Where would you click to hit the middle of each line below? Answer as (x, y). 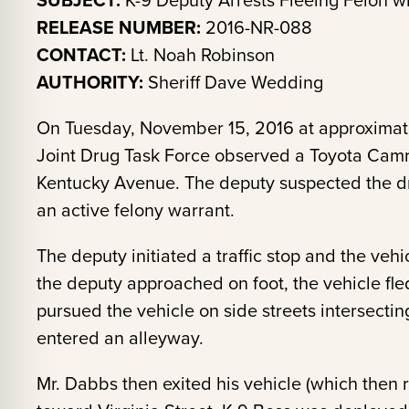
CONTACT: (81, 55)
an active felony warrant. (136, 210)
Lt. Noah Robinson (200, 55)
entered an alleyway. (120, 338)
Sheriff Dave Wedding (233, 82)
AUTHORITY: (90, 82)
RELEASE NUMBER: (119, 27)
